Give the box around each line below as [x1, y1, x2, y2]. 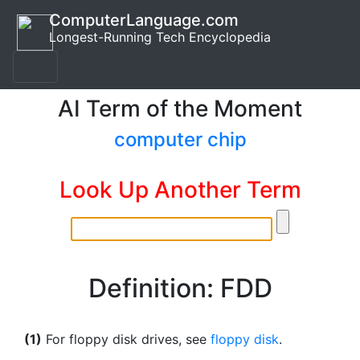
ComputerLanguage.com [49, 10, 239, 30]
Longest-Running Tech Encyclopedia [49, 29, 271, 45]
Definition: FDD [88, 272, 272, 304]
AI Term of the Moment [58, 95, 302, 122]
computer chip [113, 128, 247, 151]
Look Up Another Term [59, 176, 301, 203]
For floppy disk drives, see [42, 331, 211, 347]
